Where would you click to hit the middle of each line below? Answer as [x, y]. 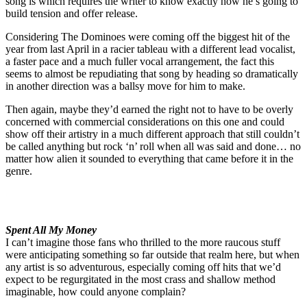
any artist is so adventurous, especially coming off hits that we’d [143, 267]
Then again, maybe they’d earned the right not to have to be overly [149, 110]
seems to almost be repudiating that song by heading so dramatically [152, 74]
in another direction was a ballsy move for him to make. [125, 86]
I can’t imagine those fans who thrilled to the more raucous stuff [143, 243]
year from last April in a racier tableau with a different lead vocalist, [150, 49]
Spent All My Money [51, 230]
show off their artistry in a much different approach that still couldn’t [152, 134]
